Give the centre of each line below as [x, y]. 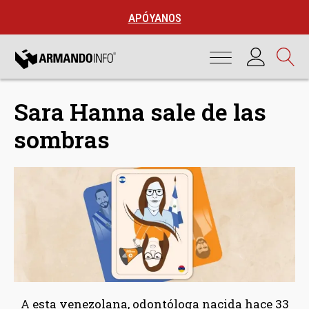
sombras [62, 139]
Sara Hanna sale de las [140, 111]
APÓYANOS [154, 18]
